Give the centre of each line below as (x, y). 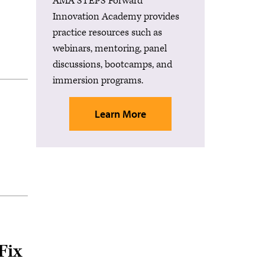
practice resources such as (107, 32)
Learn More (120, 114)
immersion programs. (98, 80)
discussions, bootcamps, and (112, 64)
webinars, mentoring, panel (110, 48)
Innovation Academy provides (116, 16)
